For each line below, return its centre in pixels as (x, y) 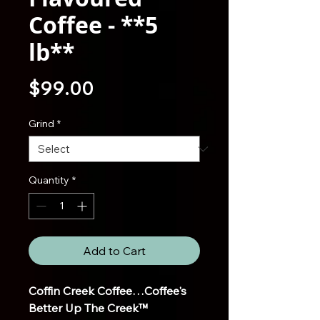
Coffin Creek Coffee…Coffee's (107, 291)
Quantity (49, 180)
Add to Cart (114, 251)
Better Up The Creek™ (88, 308)
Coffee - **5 (93, 25)
